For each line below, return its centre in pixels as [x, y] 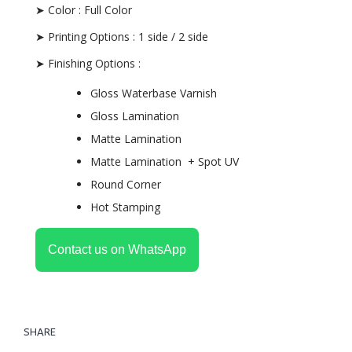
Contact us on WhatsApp [117, 249]
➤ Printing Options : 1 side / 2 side [122, 37]
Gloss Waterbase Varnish [154, 93]
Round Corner [126, 184]
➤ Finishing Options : [88, 63]
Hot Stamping [125, 207]
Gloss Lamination [136, 116]
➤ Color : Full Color [84, 10]
